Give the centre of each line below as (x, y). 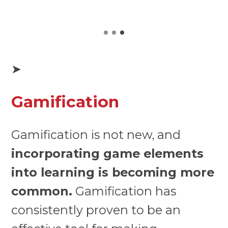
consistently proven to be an (96, 210)
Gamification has (124, 191)
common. (42, 191)
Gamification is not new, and (96, 134)
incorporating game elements (108, 153)
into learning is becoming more (113, 172)
